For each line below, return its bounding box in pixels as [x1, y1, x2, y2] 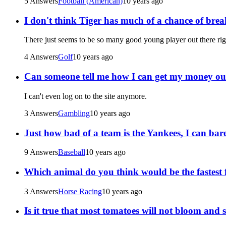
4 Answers [24, 52, 58, 62]
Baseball [58, 148, 85, 157]
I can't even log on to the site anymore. [24, 91, 147, 100]
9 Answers [24, 148, 58, 157]
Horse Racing [58, 187, 102, 196]
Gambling [58, 108, 90, 118]
